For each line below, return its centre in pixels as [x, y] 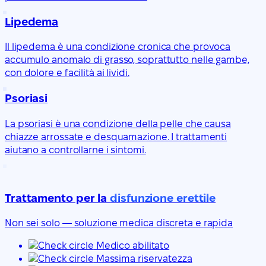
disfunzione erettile [163, 198]
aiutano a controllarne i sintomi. [75, 150]
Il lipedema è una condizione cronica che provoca [118, 47]
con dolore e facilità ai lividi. [67, 73]
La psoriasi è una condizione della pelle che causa [118, 123]
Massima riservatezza [143, 259]
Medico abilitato [132, 246]
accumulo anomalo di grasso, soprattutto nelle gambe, [127, 60]
